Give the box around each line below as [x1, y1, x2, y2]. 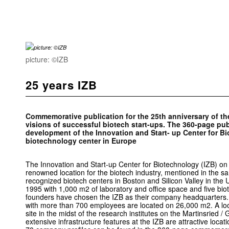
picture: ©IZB [26, 54, 68, 64]
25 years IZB [26, 77, 97, 93]
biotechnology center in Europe [26, 135, 136, 146]
